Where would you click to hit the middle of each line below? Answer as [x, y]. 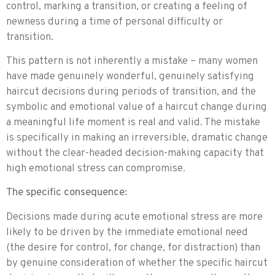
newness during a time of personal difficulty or [114, 22]
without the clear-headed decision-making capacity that [135, 153]
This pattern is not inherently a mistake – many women [132, 61]
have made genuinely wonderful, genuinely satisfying [130, 76]
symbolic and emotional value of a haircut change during [137, 107]
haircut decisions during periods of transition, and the [131, 92]
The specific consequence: [67, 193]
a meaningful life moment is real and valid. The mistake [133, 122]
